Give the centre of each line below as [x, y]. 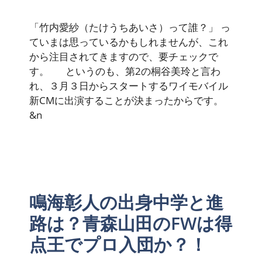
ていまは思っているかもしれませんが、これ [129, 42]
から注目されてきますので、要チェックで [124, 56]
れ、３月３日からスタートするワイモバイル [129, 85]
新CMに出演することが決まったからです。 [129, 100]
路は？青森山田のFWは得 [131, 223]
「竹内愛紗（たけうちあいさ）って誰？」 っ [130, 27]
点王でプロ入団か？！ [118, 244]
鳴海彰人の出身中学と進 [126, 202]
